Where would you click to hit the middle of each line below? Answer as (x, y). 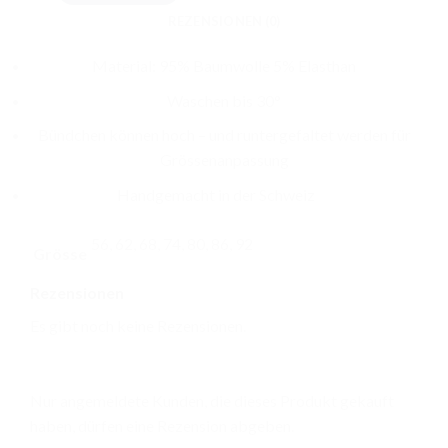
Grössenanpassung (224, 160)
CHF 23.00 (129, 14)
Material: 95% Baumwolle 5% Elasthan (224, 65)
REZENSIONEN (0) (224, 20)
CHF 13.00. (206, 14)
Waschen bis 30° (224, 100)
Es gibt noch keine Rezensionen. (138, 325)
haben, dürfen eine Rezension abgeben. (162, 426)
